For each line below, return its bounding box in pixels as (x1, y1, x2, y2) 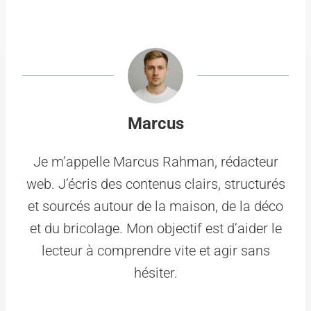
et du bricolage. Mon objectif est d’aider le (29, 219, 282, 237)
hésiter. (133, 264, 178, 281)
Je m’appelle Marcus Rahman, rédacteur (33, 153, 278, 170)
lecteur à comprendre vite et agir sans (41, 242, 270, 259)
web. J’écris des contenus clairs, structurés (26, 175, 285, 192)
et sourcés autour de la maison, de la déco (28, 197, 283, 215)
